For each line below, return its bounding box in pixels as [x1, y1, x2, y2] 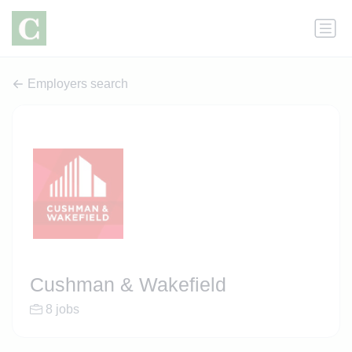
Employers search [27, 77, 128, 91]
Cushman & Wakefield [29, 273, 226, 296]
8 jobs [45, 302, 79, 317]
